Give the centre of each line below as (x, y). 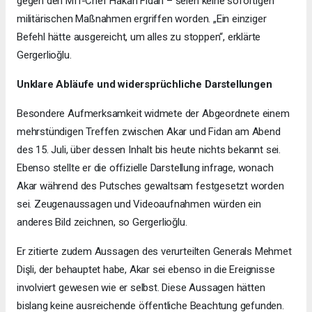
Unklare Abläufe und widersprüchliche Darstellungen (145, 84)
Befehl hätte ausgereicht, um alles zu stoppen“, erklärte (139, 37)
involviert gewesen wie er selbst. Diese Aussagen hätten (141, 287)
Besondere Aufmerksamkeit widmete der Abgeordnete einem (153, 113)
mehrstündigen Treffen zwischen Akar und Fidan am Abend (149, 131)
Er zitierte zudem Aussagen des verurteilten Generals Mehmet (154, 251)
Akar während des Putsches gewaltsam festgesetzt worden (150, 186)
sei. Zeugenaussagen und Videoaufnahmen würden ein (139, 204)
